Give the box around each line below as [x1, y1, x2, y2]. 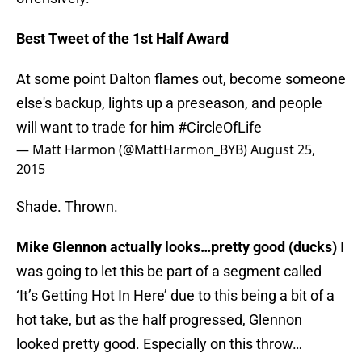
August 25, [250, 141, 315, 159]
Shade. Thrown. [16, 198, 118, 216]
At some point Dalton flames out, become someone [16, 70, 346, 88]
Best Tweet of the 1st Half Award [16, 30, 229, 48]
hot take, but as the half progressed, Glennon [16, 311, 302, 329]
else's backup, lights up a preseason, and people [16, 95, 322, 112]
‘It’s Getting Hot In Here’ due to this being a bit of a [16, 287, 335, 305]
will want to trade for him [16, 119, 178, 137]
